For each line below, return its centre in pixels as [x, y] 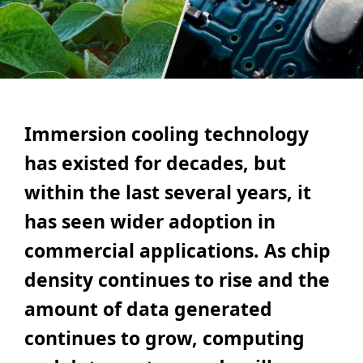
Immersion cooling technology [167, 134]
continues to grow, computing [164, 338]
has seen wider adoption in [150, 222]
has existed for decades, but [155, 163]
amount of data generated [148, 309]
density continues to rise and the [177, 280]
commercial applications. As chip [177, 251]
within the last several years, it [168, 192]
